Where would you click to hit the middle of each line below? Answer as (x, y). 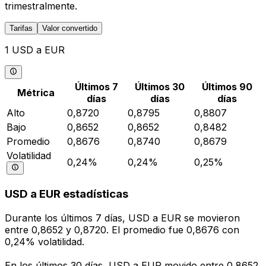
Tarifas (21, 28)
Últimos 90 (227, 86)
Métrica (36, 92)
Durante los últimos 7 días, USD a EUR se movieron (122, 218)
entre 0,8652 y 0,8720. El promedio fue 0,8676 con (122, 230)
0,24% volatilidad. (45, 242)
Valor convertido (70, 28)
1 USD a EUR (35, 50)
